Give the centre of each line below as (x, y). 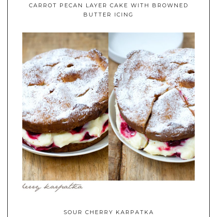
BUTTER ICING (108, 14)
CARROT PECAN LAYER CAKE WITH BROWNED (108, 5)
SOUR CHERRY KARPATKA (108, 212)
